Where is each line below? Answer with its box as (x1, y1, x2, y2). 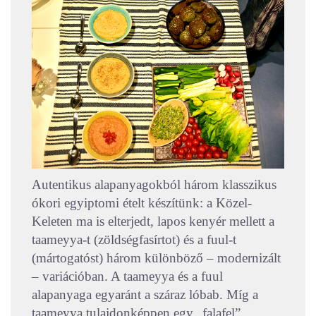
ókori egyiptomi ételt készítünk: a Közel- (32, 195, 252, 210)
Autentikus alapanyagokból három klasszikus (32, 176, 276, 192)
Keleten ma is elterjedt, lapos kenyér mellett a (32, 213, 274, 229)
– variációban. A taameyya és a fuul (32, 268, 223, 284)
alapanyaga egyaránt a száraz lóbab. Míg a (32, 286, 258, 302)
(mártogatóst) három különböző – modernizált (32, 250, 281, 265)
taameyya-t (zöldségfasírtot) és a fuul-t (32, 231, 236, 247)
